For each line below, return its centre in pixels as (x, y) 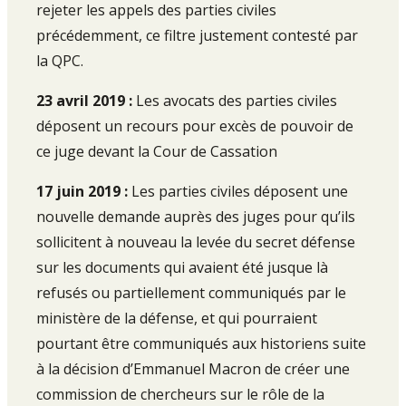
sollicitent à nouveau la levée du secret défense (196, 242)
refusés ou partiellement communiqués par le (191, 293)
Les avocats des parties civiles (237, 101)
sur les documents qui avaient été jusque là (182, 267)
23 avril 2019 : (86, 101)
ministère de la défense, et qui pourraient (177, 318)
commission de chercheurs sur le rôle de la (180, 394)
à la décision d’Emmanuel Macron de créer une (193, 369)
